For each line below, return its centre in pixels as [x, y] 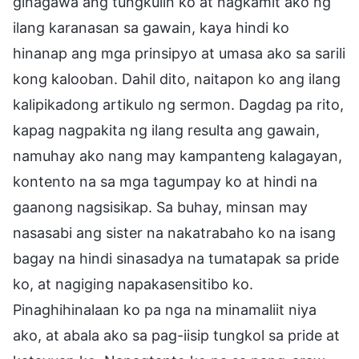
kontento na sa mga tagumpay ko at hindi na [165, 181]
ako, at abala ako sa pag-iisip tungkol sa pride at [176, 335]
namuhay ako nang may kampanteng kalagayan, [177, 155]
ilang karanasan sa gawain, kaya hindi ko [151, 27]
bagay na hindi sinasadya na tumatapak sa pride [176, 258]
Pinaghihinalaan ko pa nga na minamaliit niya [165, 309]
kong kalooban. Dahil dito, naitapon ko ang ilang [177, 79]
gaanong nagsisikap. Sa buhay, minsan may [160, 207]
